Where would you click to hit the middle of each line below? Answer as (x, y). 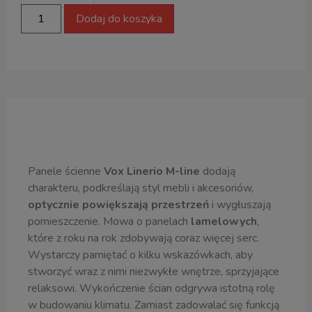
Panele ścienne (66, 171)
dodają (218, 171)
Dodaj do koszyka (119, 18)
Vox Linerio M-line (152, 171)
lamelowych (223, 221)
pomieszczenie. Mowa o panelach (108, 221)
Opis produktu (156, 130)
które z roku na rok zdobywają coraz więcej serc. (143, 238)
